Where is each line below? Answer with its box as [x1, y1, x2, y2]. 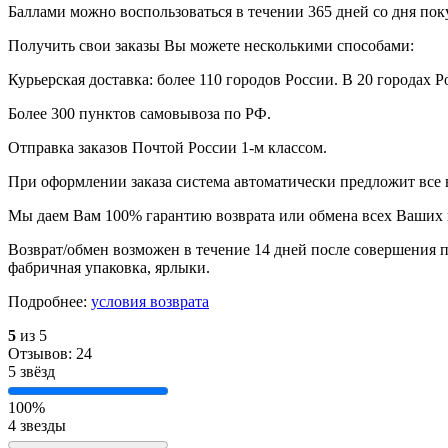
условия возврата [91, 293, 209, 311]
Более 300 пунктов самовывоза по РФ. [8, 105, 271, 123]
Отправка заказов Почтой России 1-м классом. [8, 139, 327, 157]
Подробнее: [8, 293, 91, 311]
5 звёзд [8, 363, 55, 381]
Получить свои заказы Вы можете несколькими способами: [8, 37, 414, 55]
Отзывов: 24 [8, 345, 92, 363]
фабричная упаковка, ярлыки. [8, 259, 210, 277]
